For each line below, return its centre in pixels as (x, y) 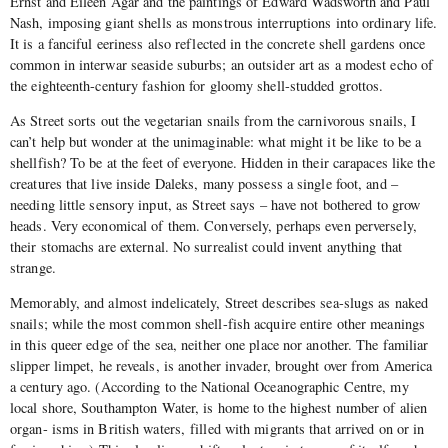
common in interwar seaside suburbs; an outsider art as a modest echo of (222, 64)
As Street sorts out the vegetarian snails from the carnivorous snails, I (213, 120)
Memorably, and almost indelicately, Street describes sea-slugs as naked (219, 303)
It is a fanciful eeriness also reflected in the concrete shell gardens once (218, 43)
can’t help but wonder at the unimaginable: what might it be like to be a (216, 141)
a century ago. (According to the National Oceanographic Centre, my (209, 387)
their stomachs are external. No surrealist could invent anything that (206, 246)
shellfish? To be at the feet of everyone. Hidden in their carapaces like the (222, 162)
